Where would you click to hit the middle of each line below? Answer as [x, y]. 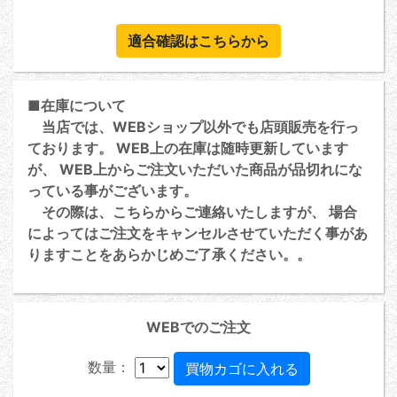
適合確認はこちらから [198, 41]
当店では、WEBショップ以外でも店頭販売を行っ [193, 127]
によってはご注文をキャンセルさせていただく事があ [198, 234]
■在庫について [77, 106]
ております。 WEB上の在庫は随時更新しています [188, 148]
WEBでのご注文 [198, 327]
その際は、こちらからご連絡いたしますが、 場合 [192, 212]
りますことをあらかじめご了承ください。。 [169, 255]
